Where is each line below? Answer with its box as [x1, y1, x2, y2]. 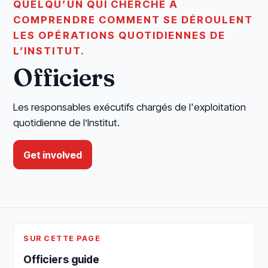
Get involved [23, 148, 83, 161]
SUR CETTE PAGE [23, 234, 101, 243]
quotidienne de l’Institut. [13, 116, 120, 129]
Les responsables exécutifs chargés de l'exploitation [13, 100, 246, 113]
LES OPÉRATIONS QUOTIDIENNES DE [13, 29, 226, 41]
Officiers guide [23, 253, 100, 266]
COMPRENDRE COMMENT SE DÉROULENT [13, 13, 253, 26]
